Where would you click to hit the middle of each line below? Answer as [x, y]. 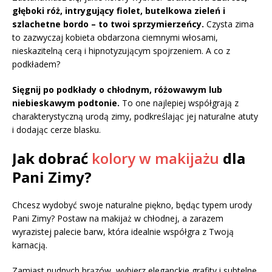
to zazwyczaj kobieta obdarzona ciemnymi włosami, [115, 38]
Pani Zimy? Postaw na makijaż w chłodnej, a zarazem [118, 219]
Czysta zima [229, 24]
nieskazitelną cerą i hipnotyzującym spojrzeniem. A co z [121, 51]
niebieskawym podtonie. [66, 103]
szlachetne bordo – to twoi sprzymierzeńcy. [108, 24]
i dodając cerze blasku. [56, 130]
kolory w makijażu [155, 158]
